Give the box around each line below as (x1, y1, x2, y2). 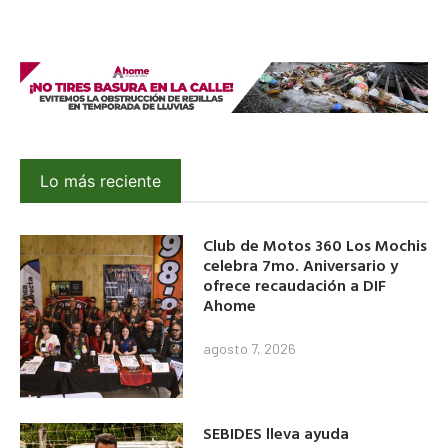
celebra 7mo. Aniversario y (203, 253, 399, 278)
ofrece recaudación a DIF (203, 273, 387, 298)
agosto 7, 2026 (203, 340, 297, 358)
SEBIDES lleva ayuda (203, 421, 350, 446)
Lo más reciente (40, 170, 161, 191)
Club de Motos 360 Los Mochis (203, 233, 428, 258)
